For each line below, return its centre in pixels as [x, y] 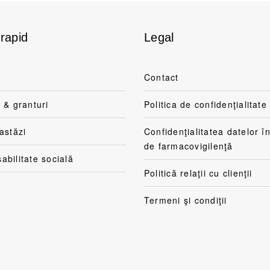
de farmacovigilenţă [189, 146]
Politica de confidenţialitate [206, 104]
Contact [162, 77]
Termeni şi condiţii [186, 200]
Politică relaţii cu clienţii [198, 173]
